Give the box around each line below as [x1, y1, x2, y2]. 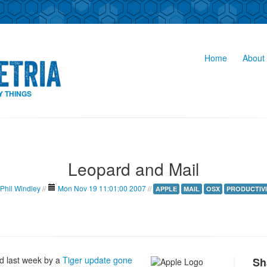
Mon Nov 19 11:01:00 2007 [57, 183, 146, 193]
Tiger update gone [63, 254, 132, 266]
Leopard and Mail [68, 157, 199, 181]
